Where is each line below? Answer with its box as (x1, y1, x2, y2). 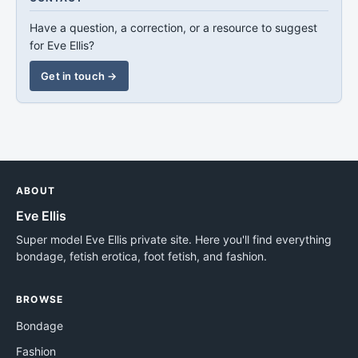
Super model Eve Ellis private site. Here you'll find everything (16, 232, 332, 246)
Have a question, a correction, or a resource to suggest (30, 20, 317, 34)
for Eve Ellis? (30, 38, 94, 52)
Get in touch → (41, 69, 117, 82)
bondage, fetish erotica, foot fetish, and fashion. (16, 249, 267, 263)
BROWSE (16, 292, 64, 305)
